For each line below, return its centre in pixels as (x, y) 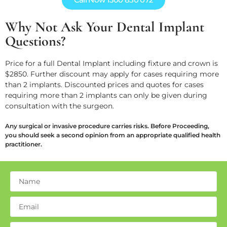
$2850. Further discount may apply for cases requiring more (112, 74)
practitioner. (24, 144)
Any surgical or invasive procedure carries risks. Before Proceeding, (107, 126)
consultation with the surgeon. (60, 106)
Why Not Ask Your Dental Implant (105, 27)
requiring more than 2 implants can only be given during (106, 95)
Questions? (35, 41)
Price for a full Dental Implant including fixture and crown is (111, 63)
